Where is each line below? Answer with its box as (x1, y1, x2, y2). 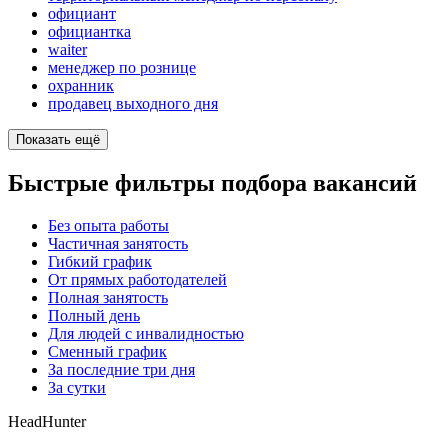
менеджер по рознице (48, 59, 196, 77)
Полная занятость (48, 288, 168, 306)
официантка (48, 23, 131, 41)
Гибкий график (48, 252, 152, 270)
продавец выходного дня (48, 95, 218, 113)
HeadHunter (8, 412, 86, 430)
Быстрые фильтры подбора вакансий (8, 170, 417, 196)
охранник (48, 77, 114, 95)
